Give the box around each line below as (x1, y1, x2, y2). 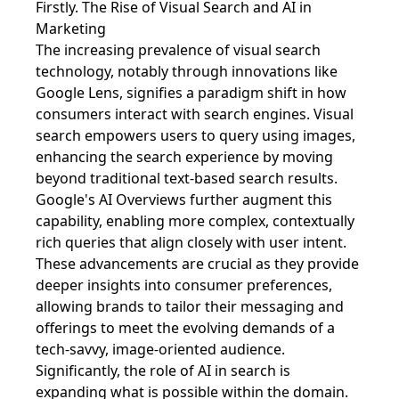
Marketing (36, 19, 106, 38)
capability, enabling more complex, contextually (36, 211, 354, 231)
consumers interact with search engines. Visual (36, 104, 354, 124)
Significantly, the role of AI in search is (36, 361, 290, 380)
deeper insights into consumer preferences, (36, 275, 332, 295)
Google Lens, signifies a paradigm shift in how (36, 83, 346, 102)
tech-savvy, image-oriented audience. (36, 339, 285, 359)
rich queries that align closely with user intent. (36, 232, 346, 252)
